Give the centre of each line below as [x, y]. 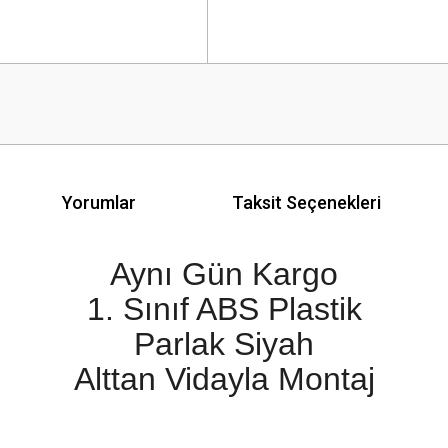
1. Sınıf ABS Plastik [224, 309]
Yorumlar [99, 202]
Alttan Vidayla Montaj [224, 379]
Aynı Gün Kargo [224, 274]
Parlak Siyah [224, 344]
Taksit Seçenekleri [306, 202]
